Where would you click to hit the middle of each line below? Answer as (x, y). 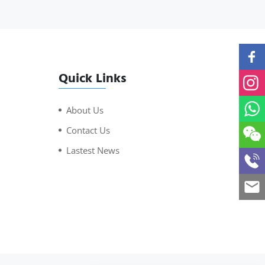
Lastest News (93, 150)
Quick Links (92, 78)
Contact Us (88, 130)
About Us (85, 110)
